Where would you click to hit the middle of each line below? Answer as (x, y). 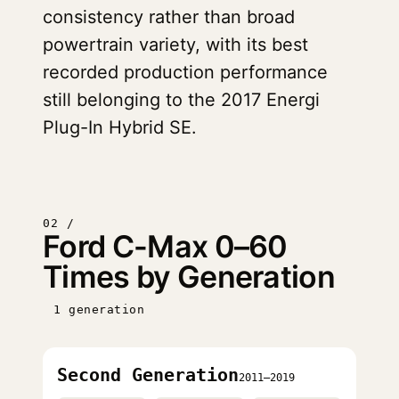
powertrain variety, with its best (175, 45)
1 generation (99, 309)
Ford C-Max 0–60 (165, 246)
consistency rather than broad (169, 17)
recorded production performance (185, 72)
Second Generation (148, 375)
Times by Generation (189, 277)
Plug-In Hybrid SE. (120, 127)
